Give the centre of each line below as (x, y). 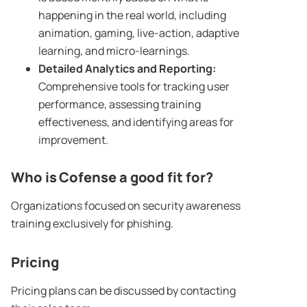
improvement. (73, 140)
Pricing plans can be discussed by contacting (123, 291)
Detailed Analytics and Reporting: (127, 69)
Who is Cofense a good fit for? (112, 177)
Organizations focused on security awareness (126, 206)
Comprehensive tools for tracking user (134, 87)
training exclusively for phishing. (92, 224)
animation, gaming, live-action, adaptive (139, 33)
